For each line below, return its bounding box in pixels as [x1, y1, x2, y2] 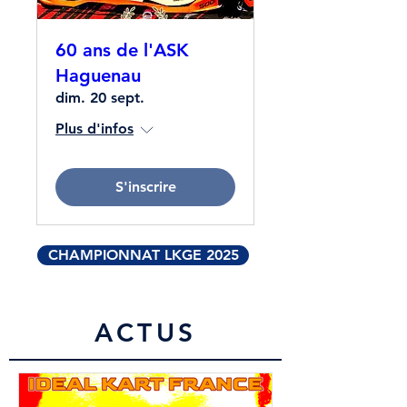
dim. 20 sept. [55, 89, 144, 106]
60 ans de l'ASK [55, 39, 189, 61]
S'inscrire [114, 178, 176, 195]
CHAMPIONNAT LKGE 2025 [47, 246, 239, 263]
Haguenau [55, 65, 141, 86]
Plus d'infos [55, 120, 134, 137]
